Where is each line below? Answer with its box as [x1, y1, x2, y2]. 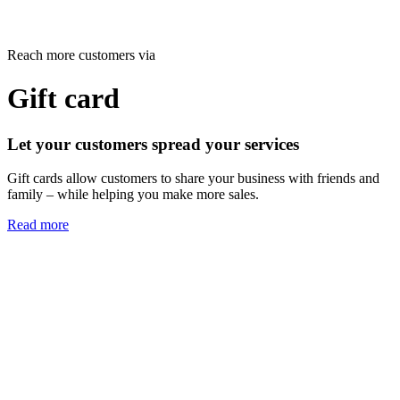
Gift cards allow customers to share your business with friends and [7, 171, 379, 187]
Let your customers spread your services [7, 134, 299, 154]
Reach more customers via [7, 46, 155, 62]
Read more [7, 217, 69, 233]
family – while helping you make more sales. [7, 187, 259, 203]
